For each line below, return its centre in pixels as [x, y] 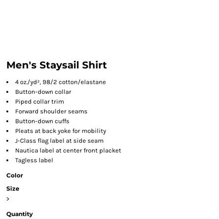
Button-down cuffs [42, 121]
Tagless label [34, 160]
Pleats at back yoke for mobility [61, 131]
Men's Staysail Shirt [57, 65]
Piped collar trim [40, 101]
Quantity [20, 214]
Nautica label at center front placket [68, 150]
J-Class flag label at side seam [59, 141]
